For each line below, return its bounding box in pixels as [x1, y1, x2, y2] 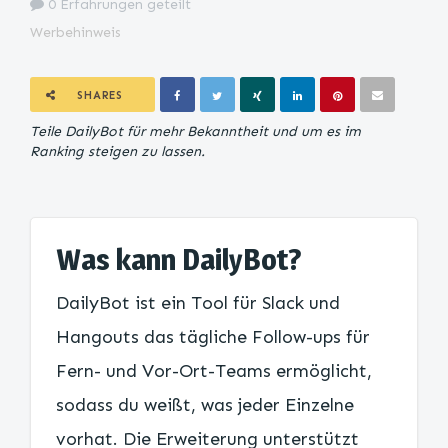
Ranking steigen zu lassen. [30, 143, 205, 160]
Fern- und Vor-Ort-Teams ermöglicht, [56, 360, 372, 382]
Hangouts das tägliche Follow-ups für [56, 326, 370, 348]
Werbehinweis [30, 24, 121, 41]
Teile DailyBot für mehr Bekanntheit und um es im [30, 123, 361, 140]
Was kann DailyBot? [56, 241, 302, 277]
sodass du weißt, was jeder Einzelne [56, 394, 354, 416]
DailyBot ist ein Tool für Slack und [56, 292, 340, 314]
